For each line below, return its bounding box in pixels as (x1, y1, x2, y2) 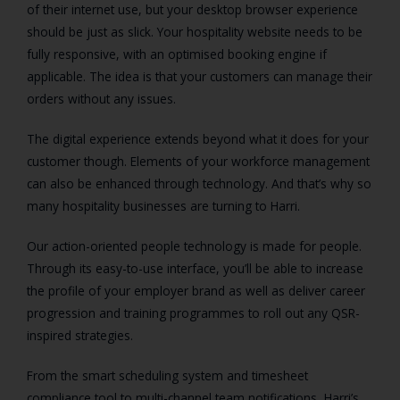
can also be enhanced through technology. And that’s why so (27, 175, 371, 193)
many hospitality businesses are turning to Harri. (27, 197, 300, 215)
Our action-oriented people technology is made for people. (27, 237, 362, 255)
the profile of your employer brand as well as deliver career (27, 282, 365, 300)
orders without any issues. (27, 90, 176, 108)
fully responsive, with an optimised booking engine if (27, 46, 327, 63)
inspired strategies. (27, 327, 133, 345)
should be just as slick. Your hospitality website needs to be (27, 23, 362, 41)
